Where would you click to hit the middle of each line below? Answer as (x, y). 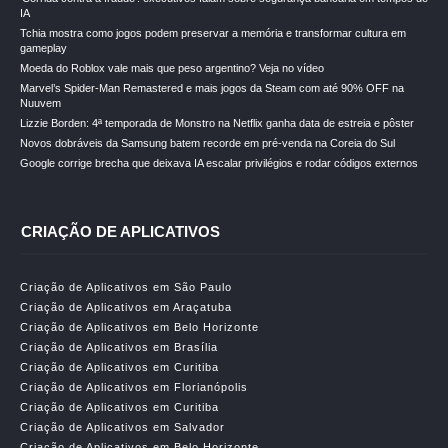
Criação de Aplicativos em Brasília (119, 347)
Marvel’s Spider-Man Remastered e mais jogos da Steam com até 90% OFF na (212, 88)
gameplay (43, 48)
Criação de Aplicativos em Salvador (122, 427)
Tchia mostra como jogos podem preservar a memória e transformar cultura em (213, 33)
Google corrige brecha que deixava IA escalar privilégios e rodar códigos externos (219, 163)
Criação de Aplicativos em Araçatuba (126, 307)
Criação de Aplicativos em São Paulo (126, 287)
